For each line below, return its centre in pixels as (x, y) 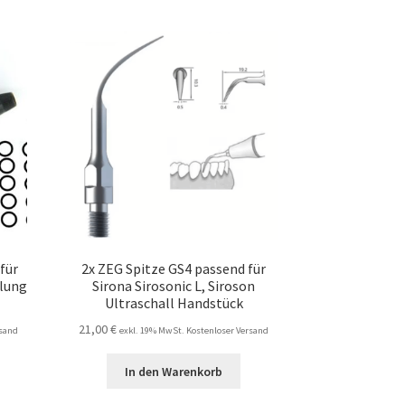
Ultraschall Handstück (174, 302)
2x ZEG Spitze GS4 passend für (174, 268)
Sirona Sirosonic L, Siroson (174, 285)
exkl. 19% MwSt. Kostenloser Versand (194, 331)
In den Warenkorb (174, 371)
